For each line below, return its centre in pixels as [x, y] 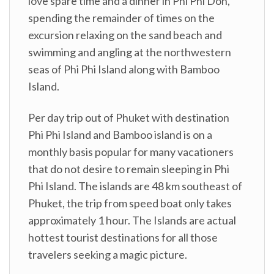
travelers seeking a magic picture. [108, 255]
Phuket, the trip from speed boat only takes [130, 203]
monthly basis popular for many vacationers [131, 152]
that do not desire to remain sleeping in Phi [129, 169]
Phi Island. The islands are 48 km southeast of [135, 186]
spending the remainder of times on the [121, 17]
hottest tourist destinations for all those [123, 238]
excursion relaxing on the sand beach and [125, 35]
